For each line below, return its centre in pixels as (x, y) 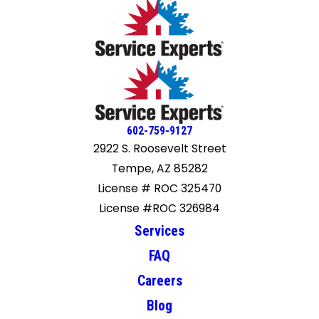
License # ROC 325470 (159, 188)
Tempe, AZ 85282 (159, 168)
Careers (159, 281)
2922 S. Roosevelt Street (159, 148)
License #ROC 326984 (159, 208)
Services (159, 231)
